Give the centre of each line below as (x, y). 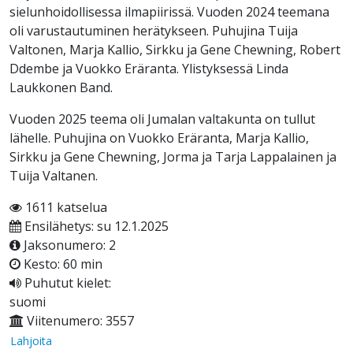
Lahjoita (31, 341)
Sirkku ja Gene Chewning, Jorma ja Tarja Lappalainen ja (173, 157)
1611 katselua (65, 208)
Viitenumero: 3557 (79, 321)
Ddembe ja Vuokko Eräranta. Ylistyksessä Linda (149, 69)
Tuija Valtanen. (54, 176)
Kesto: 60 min (61, 264)
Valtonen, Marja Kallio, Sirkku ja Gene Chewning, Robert (175, 50)
